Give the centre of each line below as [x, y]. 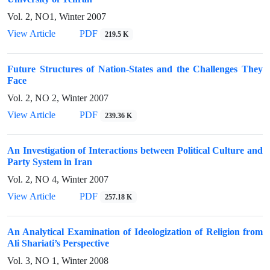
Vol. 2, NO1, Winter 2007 [57, 17]
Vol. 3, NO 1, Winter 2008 [58, 261]
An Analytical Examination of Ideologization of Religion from [135, 232]
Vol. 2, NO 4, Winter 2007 [58, 179]
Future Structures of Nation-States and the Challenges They [135, 69]
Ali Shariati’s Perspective [58, 243]
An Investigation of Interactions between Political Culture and [135, 150]
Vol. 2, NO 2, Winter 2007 [58, 98]
